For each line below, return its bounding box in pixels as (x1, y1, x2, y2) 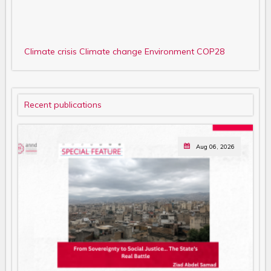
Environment (145, 46, 194, 57)
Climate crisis (24, 46, 77, 57)
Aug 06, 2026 (196, 143, 235, 151)
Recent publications (24, 99, 102, 111)
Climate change (79, 46, 142, 57)
